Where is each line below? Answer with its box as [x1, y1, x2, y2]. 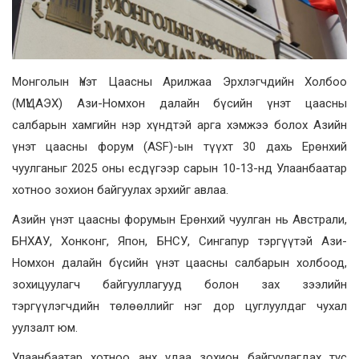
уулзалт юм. [12, 321, 78, 335]
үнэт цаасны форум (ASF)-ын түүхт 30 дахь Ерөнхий [12, 139, 347, 154]
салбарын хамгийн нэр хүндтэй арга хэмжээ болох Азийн [12, 118, 347, 132]
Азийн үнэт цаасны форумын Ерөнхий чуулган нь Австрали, [12, 212, 347, 227]
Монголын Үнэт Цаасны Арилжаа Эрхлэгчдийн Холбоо [12, 75, 347, 89]
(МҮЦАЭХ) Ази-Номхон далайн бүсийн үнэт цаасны [12, 96, 347, 111]
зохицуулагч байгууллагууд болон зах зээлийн [12, 277, 347, 292]
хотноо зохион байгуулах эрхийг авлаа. [12, 183, 228, 197]
